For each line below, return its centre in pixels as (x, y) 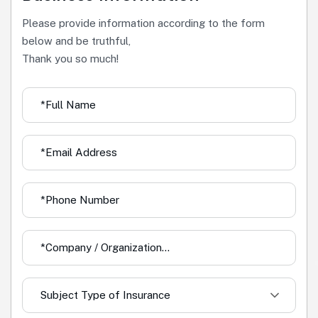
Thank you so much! (70, 58)
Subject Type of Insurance (105, 295)
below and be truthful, (76, 40)
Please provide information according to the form (143, 23)
